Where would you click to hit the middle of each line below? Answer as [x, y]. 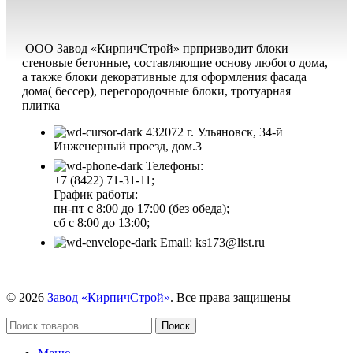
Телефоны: [175, 166]
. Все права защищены [230, 298]
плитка [41, 106]
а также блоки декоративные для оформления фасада [164, 77]
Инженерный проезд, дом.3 [128, 147]
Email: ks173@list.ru [212, 243]
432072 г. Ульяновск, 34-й [214, 132]
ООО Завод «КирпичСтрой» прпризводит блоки [155, 49]
